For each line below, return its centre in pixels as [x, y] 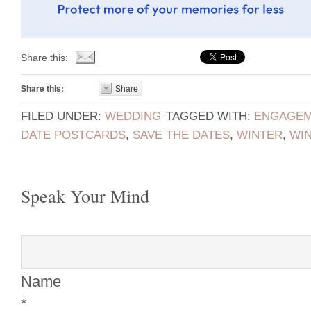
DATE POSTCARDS [73, 135]
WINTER [260, 135]
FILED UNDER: [63, 116]
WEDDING [133, 116]
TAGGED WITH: [210, 116]
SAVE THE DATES [181, 135]
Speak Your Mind [85, 195]
